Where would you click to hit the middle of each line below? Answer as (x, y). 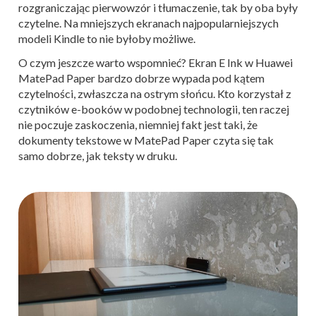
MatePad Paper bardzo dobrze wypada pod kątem (141, 78)
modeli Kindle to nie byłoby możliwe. (107, 38)
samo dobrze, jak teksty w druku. (98, 155)
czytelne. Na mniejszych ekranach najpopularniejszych (148, 23)
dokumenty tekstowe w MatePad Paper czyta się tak (146, 140)
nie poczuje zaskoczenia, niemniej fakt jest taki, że (138, 124)
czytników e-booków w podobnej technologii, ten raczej (154, 109)
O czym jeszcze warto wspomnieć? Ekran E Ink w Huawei (156, 62)
